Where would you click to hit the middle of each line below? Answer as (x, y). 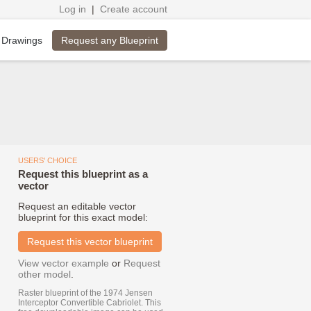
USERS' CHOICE (48, 160)
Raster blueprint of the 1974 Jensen (85, 293)
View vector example (64, 263)
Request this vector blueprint (90, 242)
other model (44, 274)
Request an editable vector (77, 206)
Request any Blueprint (110, 40)
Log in (73, 9)
